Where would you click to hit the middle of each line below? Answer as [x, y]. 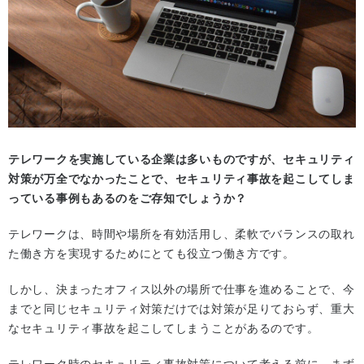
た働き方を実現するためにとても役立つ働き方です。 [152, 253]
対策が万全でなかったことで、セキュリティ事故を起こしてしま [182, 178]
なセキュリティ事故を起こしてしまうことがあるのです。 [164, 328]
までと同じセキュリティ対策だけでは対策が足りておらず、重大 [182, 308]
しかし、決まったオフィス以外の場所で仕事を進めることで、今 [182, 289]
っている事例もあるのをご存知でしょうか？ [128, 198]
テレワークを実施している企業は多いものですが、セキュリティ [182, 159]
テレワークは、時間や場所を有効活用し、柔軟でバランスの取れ [182, 234]
